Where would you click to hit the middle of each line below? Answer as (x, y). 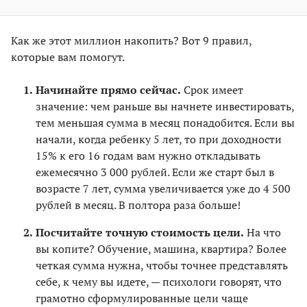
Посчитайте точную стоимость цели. (140, 232)
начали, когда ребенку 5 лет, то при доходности (159, 139)
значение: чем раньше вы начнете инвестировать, (165, 106)
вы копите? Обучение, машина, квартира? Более (161, 248)
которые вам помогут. (68, 57)
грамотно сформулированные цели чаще (142, 298)
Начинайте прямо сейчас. (108, 89)
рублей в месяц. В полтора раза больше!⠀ (142, 205)
